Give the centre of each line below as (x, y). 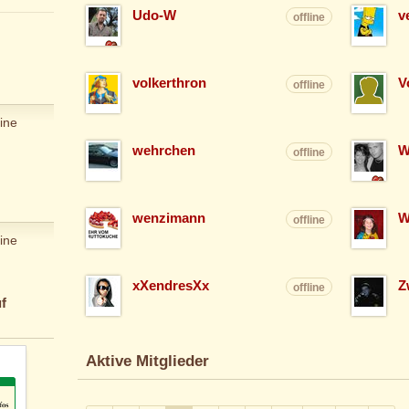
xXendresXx (170, 286)
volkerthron (169, 84)
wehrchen (163, 151)
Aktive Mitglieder (147, 362)
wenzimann (168, 219)
